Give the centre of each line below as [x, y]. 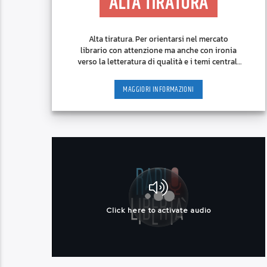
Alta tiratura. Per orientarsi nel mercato [159, 39]
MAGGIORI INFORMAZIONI [159, 89]
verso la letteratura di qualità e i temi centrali [159, 61]
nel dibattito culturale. [159, 73]
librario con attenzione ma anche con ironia [159, 50]
